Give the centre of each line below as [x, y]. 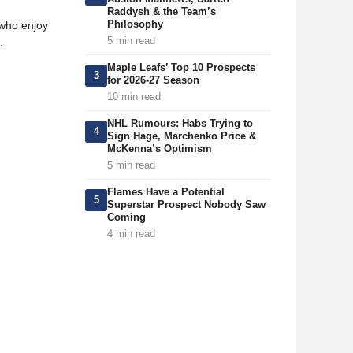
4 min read [131, 234]
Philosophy [135, 24]
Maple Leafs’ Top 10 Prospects [181, 67]
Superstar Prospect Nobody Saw [186, 204]
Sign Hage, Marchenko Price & [182, 136]
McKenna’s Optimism [160, 149]
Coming [126, 217]
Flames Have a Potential [166, 192]
